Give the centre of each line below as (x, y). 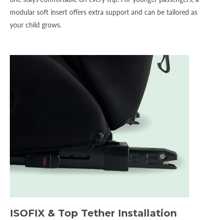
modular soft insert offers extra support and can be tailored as (104, 12)
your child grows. (36, 25)
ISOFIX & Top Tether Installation (93, 213)
